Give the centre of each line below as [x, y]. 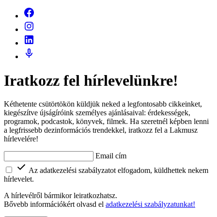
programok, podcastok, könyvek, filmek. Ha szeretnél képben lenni [106, 122]
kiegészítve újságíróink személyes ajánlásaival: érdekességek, [97, 113]
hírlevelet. [19, 179]
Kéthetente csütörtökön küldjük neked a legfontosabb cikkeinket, [103, 104]
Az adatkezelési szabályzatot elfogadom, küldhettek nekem [118, 170]
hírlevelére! [21, 139]
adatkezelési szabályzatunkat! [150, 204]
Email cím [111, 156]
